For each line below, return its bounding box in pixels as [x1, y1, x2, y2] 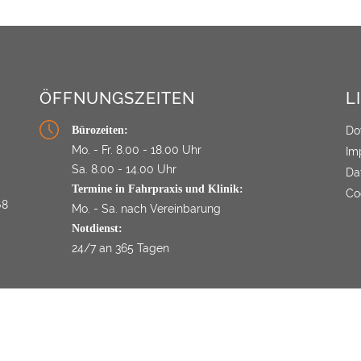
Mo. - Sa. [72, 202, 118, 215]
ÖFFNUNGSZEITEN [39, 89, 195, 108]
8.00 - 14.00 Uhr [91, 163, 176, 176]
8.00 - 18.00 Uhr [116, 143, 201, 156]
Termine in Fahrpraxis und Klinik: [72, 183, 243, 195]
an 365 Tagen [99, 242, 169, 255]
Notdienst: [72, 222, 122, 234]
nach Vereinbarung [121, 202, 221, 215]
